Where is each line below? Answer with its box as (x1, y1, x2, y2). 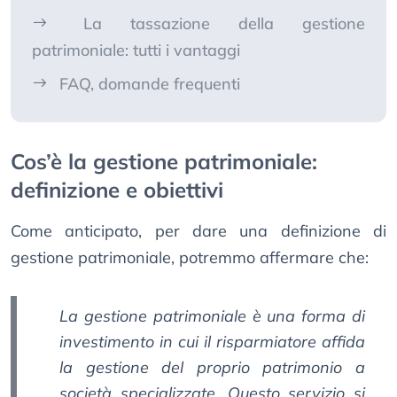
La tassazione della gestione (83, 13, 365, 35)
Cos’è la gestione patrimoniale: (11, 148, 317, 175)
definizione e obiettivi (11, 176, 223, 204)
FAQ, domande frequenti (59, 74, 240, 95)
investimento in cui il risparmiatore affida (59, 331, 365, 353)
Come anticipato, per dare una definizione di (11, 221, 386, 242)
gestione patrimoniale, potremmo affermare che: (11, 247, 369, 269)
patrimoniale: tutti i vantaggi (32, 40, 240, 61)
